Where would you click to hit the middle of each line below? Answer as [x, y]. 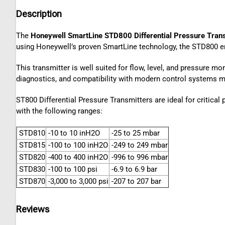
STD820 [31, 157]
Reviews [33, 209]
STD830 [31, 170]
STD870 [31, 182]
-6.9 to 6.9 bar [133, 170]
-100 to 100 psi [72, 170]
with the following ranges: [59, 111]
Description [39, 14]
